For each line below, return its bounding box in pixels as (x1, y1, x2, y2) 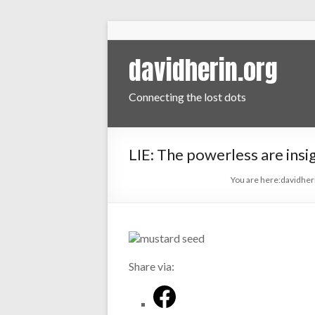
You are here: (231, 174, 281, 185)
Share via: (129, 259, 174, 273)
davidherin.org (129, 51, 278, 89)
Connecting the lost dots (129, 90, 246, 103)
